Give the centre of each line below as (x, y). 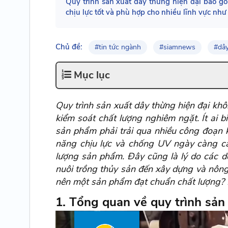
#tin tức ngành (118, 47)
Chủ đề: (69, 47)
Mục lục (92, 75)
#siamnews (177, 47)
